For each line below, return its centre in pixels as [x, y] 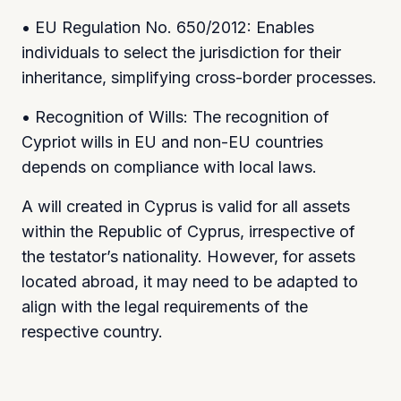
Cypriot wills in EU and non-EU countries [172, 141]
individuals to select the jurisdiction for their [181, 52]
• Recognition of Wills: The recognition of [175, 116]
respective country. [92, 331]
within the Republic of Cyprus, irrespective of [188, 231]
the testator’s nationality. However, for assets [188, 256]
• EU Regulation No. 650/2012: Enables [168, 27]
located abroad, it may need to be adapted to [190, 281]
